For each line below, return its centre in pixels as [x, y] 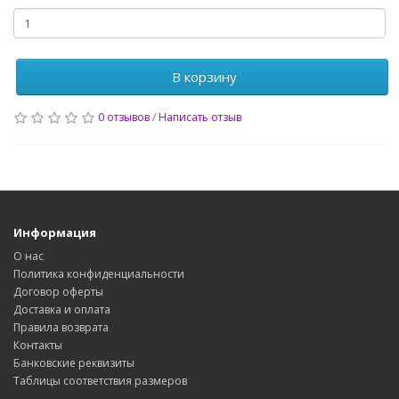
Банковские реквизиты [74, 363]
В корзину [202, 77]
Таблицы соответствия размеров [100, 381]
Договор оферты [58, 292]
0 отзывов [124, 117]
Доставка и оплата [62, 309]
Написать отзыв [200, 117]
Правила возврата [61, 327]
